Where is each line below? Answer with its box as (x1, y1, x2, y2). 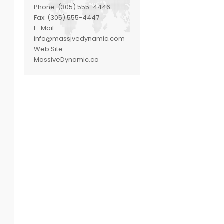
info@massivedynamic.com (34, 34, 125, 44)
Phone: (34, 2, 58, 12)
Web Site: (34, 44, 65, 54)
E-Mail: (34, 23, 56, 33)
